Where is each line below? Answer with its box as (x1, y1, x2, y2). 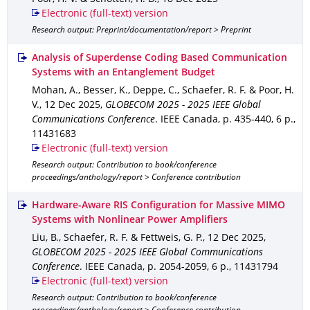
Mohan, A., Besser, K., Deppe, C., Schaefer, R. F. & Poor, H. (32, 86, 294, 95)
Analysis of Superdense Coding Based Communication (32, 54, 287, 63)
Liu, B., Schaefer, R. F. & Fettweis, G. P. (32, 234, 203, 243)
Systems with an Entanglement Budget (32, 69, 215, 77)
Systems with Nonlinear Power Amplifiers (32, 216, 228, 225)
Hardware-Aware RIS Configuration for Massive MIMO (32, 201, 285, 210)
